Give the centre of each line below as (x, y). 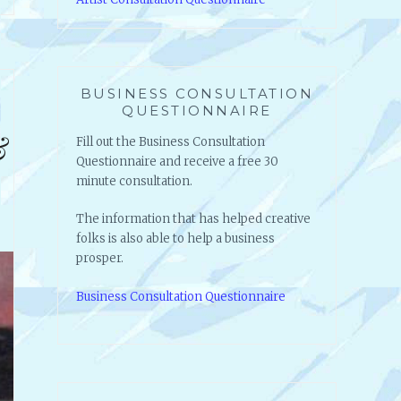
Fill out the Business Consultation (171, 141)
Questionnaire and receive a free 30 (177, 161)
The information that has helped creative (193, 219)
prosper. (101, 259)
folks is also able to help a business (175, 239)
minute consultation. (134, 181)
